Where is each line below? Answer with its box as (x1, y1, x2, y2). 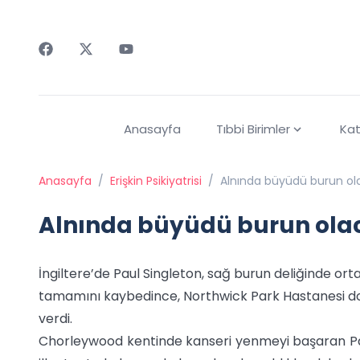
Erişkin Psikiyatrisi (110, 173, 202, 190)
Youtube (118, 55, 170, 74)
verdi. (39, 309, 72, 329)
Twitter (78, 55, 124, 74)
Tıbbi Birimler (215, 121, 290, 138)
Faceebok (38, 55, 101, 74)
